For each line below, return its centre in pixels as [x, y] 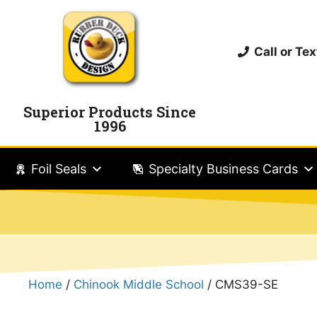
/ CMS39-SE [241, 284]
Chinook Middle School [139, 284]
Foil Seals [59, 168]
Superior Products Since [110, 111]
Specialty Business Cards [223, 168]
